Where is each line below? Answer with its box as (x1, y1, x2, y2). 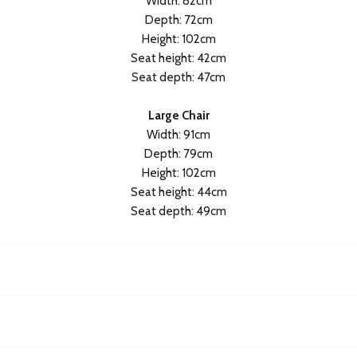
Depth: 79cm (144, 146, 213, 161)
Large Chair (147, 108, 210, 123)
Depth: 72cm (144, 12, 213, 27)
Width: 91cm (147, 127, 210, 142)
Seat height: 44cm (130, 184, 227, 199)
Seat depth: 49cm (131, 203, 226, 218)
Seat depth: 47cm (131, 69, 226, 84)
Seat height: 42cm (131, 50, 226, 65)
